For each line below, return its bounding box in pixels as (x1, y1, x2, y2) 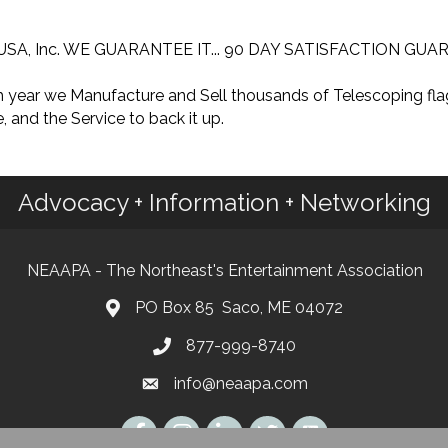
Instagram (162, 417, 238, 437)
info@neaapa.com (174, 374, 308, 394)
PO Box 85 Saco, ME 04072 (135, 298, 343, 318)
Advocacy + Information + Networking (17, 188, 431, 218)
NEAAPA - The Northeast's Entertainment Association (26, 261, 423, 281)
